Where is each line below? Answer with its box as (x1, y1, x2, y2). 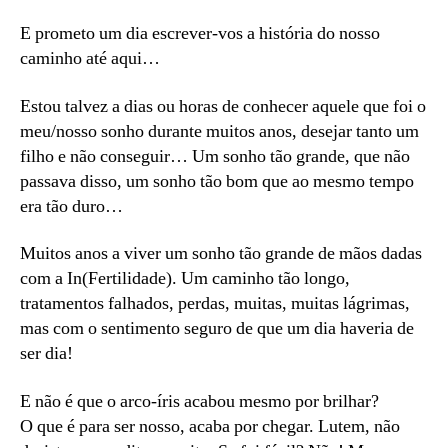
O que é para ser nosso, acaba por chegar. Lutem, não (20, 414, 400, 438)
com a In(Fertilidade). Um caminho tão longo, (20, 267, 350, 291)
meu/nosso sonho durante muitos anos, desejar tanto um (20, 119, 419, 143)
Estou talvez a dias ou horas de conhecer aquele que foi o (20, 94, 426, 118)
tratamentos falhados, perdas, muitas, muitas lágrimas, (20, 292, 410, 316)
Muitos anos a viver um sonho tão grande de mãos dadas (20, 242, 422, 266)
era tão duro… (20, 194, 123, 218)
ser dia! (20, 342, 73, 366)
